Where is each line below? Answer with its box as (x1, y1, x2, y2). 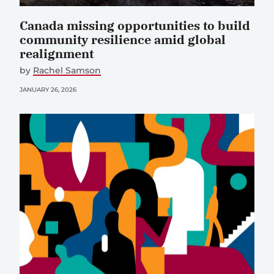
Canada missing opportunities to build (20, 17, 250, 34)
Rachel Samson (33, 64, 101, 76)
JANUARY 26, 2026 (20, 85, 76, 94)
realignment (20, 45, 94, 62)
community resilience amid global (20, 31, 226, 48)
